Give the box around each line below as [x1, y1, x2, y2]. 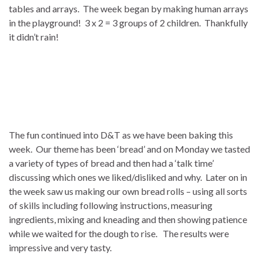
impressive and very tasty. [9, 242, 112, 253]
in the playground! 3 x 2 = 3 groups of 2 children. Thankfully [9, 17, 248, 28]
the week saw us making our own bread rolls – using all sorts [9, 186, 247, 197]
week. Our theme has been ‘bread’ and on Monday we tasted [9, 143, 250, 154]
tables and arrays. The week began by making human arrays [9, 3, 248, 14]
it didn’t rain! [9, 31, 59, 42]
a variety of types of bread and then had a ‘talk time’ [9, 157, 214, 168]
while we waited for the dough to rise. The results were [9, 228, 229, 239]
